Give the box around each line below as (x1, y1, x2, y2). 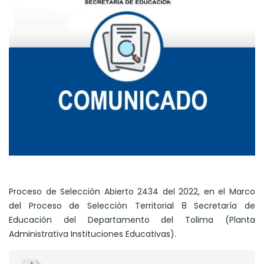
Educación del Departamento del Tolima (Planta (9, 213, 255, 226)
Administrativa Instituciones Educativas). (9, 227, 176, 240)
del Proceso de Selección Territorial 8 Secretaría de (9, 199, 255, 212)
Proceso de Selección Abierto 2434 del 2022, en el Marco (9, 185, 255, 197)
